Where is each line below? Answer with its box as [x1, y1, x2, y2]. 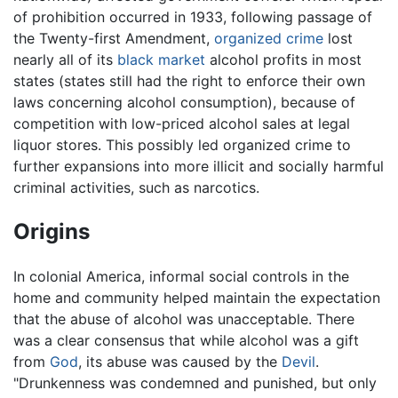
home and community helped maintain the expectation [13, 288, 380, 306]
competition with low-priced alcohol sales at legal [13, 114, 350, 132]
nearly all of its [13, 50, 117, 68]
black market [117, 50, 205, 68]
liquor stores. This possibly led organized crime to [13, 135, 351, 154]
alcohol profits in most [205, 50, 362, 68]
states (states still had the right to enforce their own [13, 71, 365, 90]
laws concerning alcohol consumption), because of [13, 92, 355, 111]
